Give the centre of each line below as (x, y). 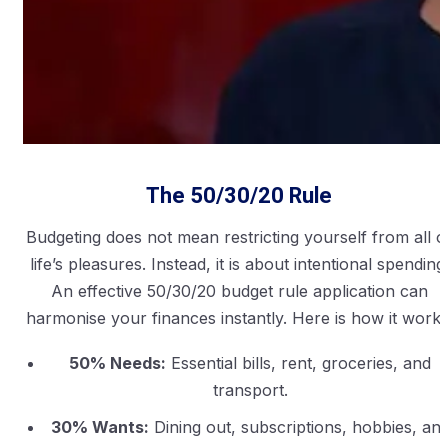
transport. (250, 390)
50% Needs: (117, 363)
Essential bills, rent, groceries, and (298, 363)
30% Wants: (99, 427)
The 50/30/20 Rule (239, 196)
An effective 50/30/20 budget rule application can (239, 291)
